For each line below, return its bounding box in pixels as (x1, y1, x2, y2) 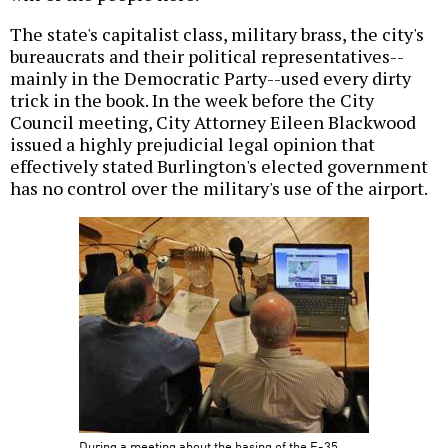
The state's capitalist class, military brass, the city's (10, 22, 424, 47)
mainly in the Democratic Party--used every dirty (10, 66, 411, 91)
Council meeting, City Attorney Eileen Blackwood (10, 110, 416, 135)
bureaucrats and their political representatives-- (10, 44, 404, 69)
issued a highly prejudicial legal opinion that (10, 132, 375, 157)
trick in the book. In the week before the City (10, 88, 374, 113)
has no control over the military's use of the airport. (10, 176, 428, 201)
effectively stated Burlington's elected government (10, 154, 428, 179)
